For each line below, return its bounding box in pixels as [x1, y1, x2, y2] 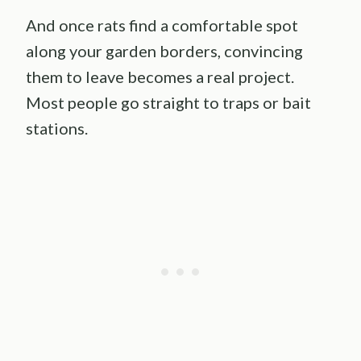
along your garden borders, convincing [26, 41, 303, 61]
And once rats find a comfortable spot [26, 15, 298, 35]
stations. [26, 118, 88, 139]
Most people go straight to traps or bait [26, 93, 311, 113]
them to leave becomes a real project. [26, 67, 294, 87]
